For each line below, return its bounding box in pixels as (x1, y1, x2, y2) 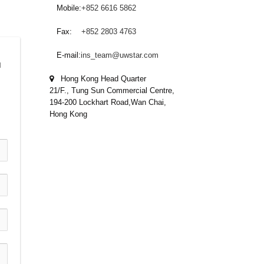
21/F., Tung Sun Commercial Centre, (49, 86, 174, 95)
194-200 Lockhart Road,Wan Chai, (49, 98, 166, 107)
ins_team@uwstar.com (81, 51, 159, 60)
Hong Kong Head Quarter (54, 74, 146, 83)
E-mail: (49, 51, 81, 60)
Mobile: (49, 4, 81, 12)
